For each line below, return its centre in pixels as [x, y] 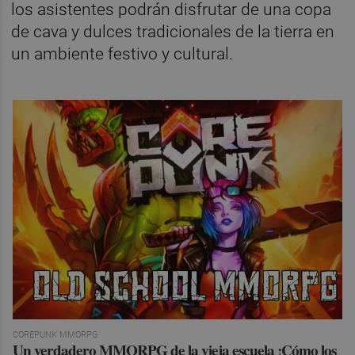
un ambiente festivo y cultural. [122, 53]
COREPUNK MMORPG [56, 335]
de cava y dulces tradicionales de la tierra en [173, 31]
